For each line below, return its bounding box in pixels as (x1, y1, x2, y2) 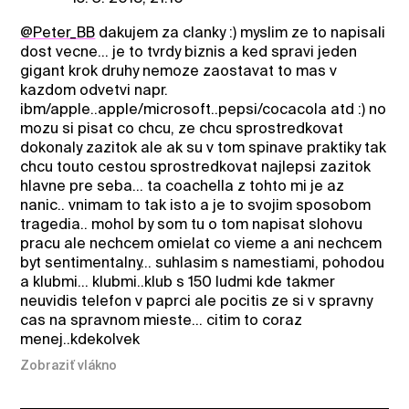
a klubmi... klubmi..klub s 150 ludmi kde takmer (20, 273, 336, 291)
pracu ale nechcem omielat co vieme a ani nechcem (20, 235, 383, 253)
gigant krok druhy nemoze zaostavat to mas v (20, 62, 338, 80)
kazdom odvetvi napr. (20, 81, 169, 100)
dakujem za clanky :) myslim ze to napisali (95, 24, 386, 42)
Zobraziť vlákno (20, 357, 118, 372)
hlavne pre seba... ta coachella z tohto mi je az (20, 177, 345, 195)
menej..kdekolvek (20, 330, 141, 349)
